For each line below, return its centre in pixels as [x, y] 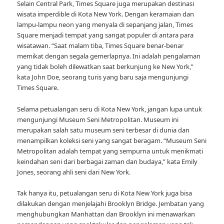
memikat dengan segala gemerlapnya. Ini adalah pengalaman [109, 56]
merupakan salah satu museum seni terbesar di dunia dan [103, 130]
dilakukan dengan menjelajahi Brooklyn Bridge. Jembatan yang [111, 203]
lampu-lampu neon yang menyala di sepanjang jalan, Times [105, 25]
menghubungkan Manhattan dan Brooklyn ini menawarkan [106, 214]
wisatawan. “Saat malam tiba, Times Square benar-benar [100, 46]
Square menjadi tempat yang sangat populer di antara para [105, 35]
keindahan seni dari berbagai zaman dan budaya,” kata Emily [107, 161]
